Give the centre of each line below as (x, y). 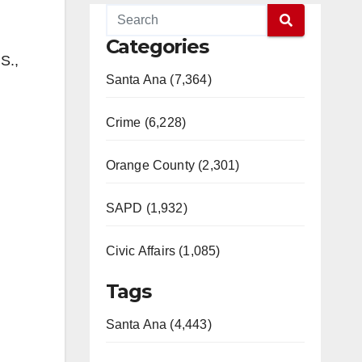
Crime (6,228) (146, 122)
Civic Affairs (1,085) (163, 251)
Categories (157, 46)
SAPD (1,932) (146, 208)
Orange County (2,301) (173, 165)
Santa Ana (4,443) (158, 324)
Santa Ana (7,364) (158, 80)
